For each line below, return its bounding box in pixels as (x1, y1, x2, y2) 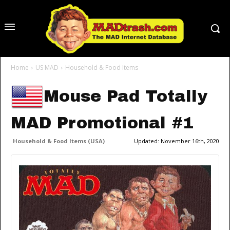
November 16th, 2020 (161, 137, 219, 145)
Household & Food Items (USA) (13, 137, 105, 145)
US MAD (35, 63, 59, 72)
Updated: (134, 137, 161, 145)
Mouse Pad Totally (44, 87, 208, 106)
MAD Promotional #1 (11, 114, 194, 132)
